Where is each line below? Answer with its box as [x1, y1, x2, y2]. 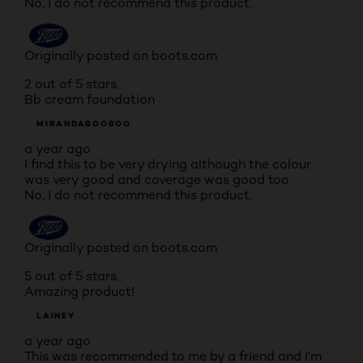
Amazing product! [24, 284, 135, 299]
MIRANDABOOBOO [36, 118, 131, 129]
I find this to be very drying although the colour [24, 156, 311, 172]
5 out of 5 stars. [24, 268, 119, 284]
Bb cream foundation [24, 92, 155, 107]
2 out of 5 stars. [24, 76, 119, 92]
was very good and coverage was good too [24, 172, 289, 187]
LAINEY [36, 310, 75, 321]
